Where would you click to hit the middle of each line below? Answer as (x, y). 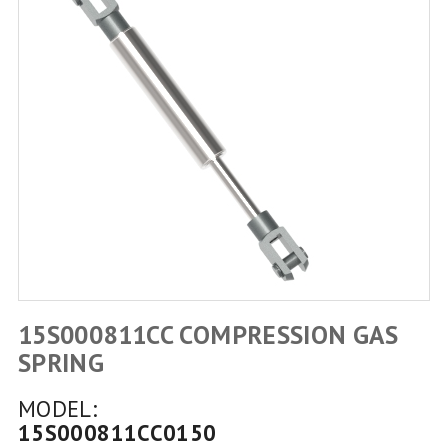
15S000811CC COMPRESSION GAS (208, 334)
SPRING (61, 362)
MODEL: (57, 408)
